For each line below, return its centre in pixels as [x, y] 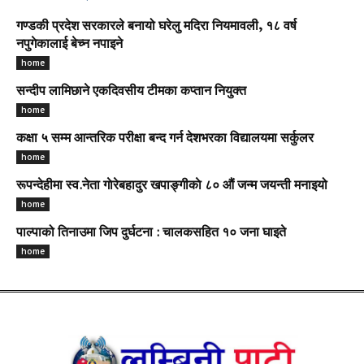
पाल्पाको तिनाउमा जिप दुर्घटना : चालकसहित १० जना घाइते [151, 234]
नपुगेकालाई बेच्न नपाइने [69, 45]
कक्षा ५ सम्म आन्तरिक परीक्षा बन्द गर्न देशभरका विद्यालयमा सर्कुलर [165, 139]
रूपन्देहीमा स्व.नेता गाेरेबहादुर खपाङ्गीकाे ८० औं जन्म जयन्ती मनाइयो [172, 186]
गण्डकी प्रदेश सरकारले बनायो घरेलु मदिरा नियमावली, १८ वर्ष [156, 27]
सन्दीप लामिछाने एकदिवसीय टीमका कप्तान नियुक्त [131, 92]
